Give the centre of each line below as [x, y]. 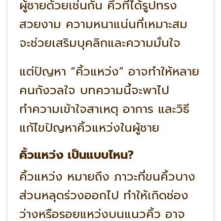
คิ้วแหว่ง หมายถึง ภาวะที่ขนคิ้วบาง [107, 176]
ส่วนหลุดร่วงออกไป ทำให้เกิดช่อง [104, 195]
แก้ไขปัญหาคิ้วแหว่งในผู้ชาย [89, 128]
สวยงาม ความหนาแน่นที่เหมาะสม [105, 24]
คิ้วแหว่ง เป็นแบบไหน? [76, 155]
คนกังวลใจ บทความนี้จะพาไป [94, 91]
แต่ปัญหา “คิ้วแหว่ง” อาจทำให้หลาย [109, 72]
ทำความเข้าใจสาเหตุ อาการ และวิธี [104, 109]
